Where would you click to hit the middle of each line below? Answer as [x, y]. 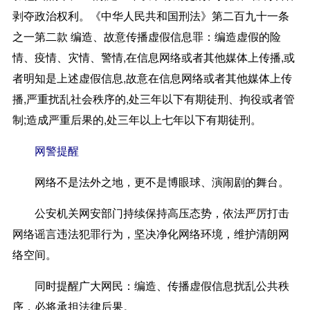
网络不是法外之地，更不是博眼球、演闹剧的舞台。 [151, 181]
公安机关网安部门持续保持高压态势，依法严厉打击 [151, 212]
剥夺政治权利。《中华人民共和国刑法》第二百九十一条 [151, 15]
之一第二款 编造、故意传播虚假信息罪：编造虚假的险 [146, 36]
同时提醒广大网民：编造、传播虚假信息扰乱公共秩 [151, 285]
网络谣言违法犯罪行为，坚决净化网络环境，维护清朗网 [151, 233]
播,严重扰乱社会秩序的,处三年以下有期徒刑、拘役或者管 [153, 98]
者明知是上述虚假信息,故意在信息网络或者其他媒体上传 [152, 77]
